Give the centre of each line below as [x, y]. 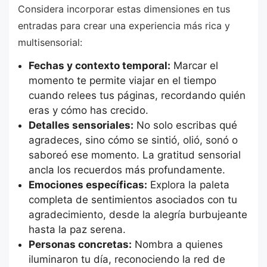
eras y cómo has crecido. [88, 111]
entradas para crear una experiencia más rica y [124, 25]
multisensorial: [50, 42]
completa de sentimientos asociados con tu [133, 200]
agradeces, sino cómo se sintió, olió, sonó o [133, 140]
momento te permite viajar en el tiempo [122, 81]
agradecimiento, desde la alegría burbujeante [138, 215]
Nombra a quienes [177, 245]
